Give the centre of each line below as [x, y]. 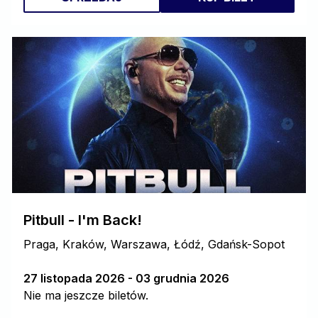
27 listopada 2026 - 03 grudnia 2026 [126, 278]
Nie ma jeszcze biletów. [86, 295]
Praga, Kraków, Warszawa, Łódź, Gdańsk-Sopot [154, 244]
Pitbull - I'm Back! [83, 220]
